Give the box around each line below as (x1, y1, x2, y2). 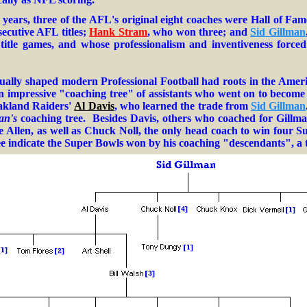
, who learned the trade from (114, 100, 248, 112)
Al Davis (74, 100, 114, 112)
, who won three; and (147, 26, 251, 38)
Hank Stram (89, 26, 147, 38)
